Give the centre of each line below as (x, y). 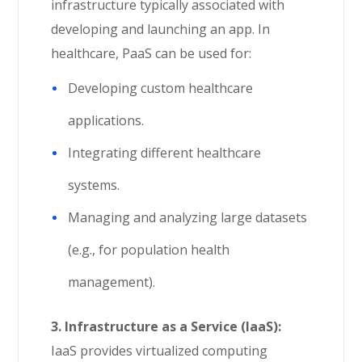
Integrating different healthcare (165, 153)
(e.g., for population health (149, 250)
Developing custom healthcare (161, 88)
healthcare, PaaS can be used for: (152, 53)
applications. (106, 120)
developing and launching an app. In (161, 29)
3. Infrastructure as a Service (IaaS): (166, 326)
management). (112, 282)
